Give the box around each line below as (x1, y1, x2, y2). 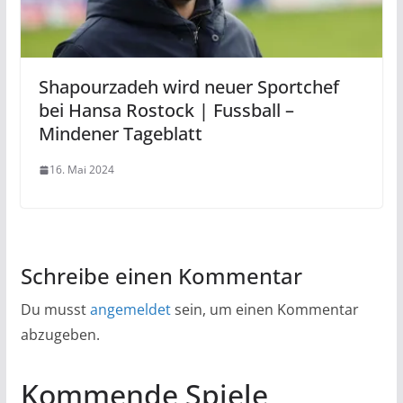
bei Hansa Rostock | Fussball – (38, 98, 294, 123)
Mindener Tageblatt (38, 121, 202, 147)
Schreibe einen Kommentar (20, 261, 302, 291)
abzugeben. (20, 325, 100, 345)
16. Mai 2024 (49, 162, 114, 178)
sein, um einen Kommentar (170, 300, 359, 320)
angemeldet (89, 300, 171, 320)
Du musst (20, 300, 90, 320)
